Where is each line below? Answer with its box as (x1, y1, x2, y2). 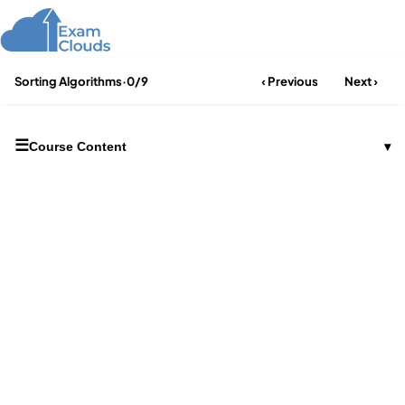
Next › (344, 73, 378, 89)
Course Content (29, 138, 127, 154)
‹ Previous (260, 73, 318, 89)
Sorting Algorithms (14, 73, 122, 89)
